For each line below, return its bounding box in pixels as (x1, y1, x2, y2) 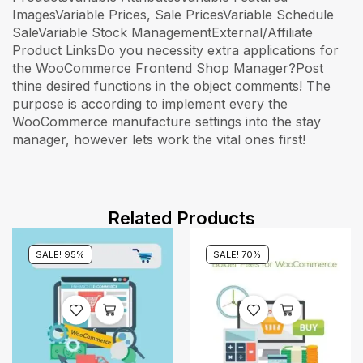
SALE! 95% (36, 248, 85, 260)
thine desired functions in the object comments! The (12, 77, 331, 94)
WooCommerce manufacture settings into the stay (12, 113, 321, 130)
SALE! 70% (213, 248, 262, 260)
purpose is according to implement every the (12, 95, 288, 112)
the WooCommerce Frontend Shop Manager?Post (12, 59, 323, 76)
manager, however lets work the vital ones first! (12, 130, 305, 147)
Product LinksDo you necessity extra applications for (12, 41, 339, 58)
